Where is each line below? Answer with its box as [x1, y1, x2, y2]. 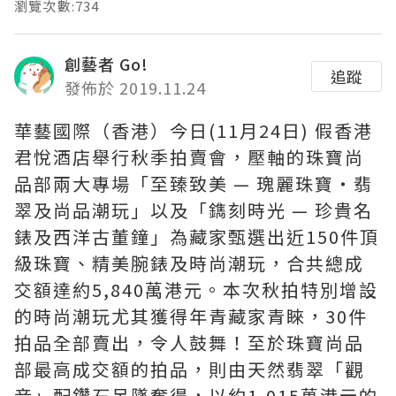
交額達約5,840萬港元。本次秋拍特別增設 [14, 277, 378, 302]
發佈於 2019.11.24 [65, 76, 206, 99]
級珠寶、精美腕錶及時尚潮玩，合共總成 [14, 250, 364, 276]
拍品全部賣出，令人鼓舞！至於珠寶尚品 [14, 330, 364, 355]
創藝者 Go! [65, 52, 148, 75]
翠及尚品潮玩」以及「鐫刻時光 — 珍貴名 [14, 197, 373, 223]
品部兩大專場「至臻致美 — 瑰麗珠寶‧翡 [14, 171, 373, 196]
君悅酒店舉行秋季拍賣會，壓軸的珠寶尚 [14, 144, 364, 170]
